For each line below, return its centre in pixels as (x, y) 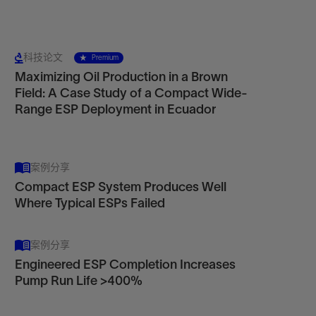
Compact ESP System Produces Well (121, 187)
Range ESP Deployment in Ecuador (116, 109)
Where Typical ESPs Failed (90, 203)
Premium (105, 57)
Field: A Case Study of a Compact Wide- (132, 93)
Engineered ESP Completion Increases (126, 265)
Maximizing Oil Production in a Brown (122, 77)
